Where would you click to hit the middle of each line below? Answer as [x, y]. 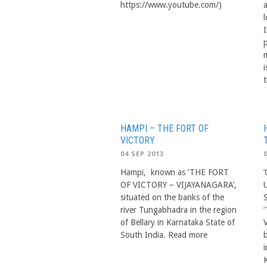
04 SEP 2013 [142, 154]
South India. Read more [164, 235]
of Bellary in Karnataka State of [178, 222]
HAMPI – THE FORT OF [164, 128]
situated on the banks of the [172, 197]
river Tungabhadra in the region [178, 209]
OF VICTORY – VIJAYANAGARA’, [178, 184]
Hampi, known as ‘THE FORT [175, 172]
